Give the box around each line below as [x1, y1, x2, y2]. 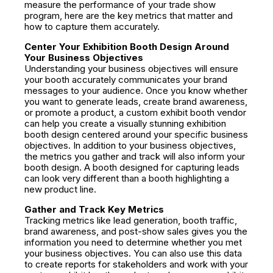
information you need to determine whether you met [24, 236, 242, 248]
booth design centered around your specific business [24, 129, 248, 140]
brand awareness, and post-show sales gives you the [24, 225, 247, 237]
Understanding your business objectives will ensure [24, 63, 238, 74]
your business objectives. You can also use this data [24, 247, 242, 259]
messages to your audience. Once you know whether [24, 85, 247, 96]
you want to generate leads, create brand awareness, [24, 96, 247, 107]
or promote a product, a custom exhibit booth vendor [24, 107, 246, 118]
